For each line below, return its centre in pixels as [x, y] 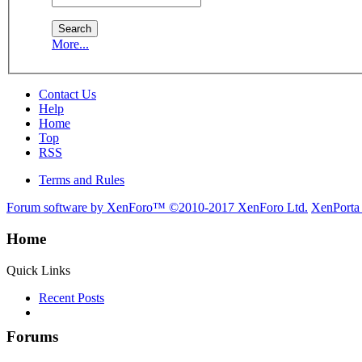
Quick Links [38, 270]
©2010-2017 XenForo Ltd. [238, 208]
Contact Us [67, 95]
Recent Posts [72, 297]
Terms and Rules [82, 180]
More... [70, 44]
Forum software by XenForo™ [88, 208]
